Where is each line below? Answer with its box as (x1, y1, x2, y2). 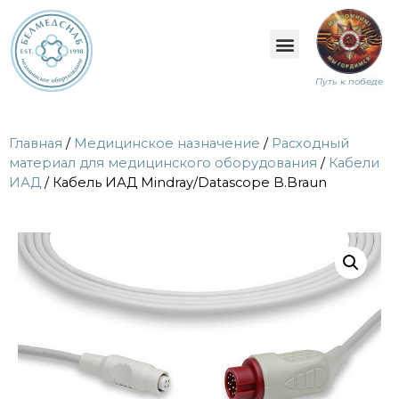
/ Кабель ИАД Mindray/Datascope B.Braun (41, 175, 327, 191)
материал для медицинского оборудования (9, 155, 317, 172)
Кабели (329, 155, 379, 172)
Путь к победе (315, 76, 383, 88)
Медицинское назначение (74, 135, 260, 152)
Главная (9, 135, 62, 152)
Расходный (272, 135, 349, 152)
